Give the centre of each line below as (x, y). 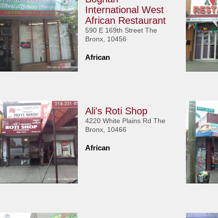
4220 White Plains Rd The (126, 121)
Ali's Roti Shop (117, 111)
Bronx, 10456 (106, 39)
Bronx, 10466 (106, 129)
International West (125, 10)
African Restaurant (126, 20)
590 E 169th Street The (121, 30)
